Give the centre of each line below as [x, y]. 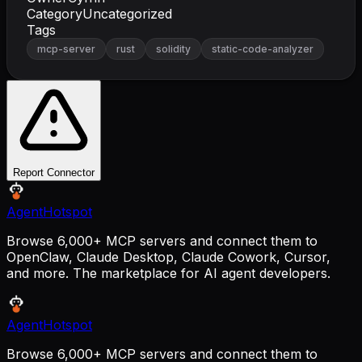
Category [55, 13]
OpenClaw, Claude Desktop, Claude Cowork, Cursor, [168, 257]
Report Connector [54, 172]
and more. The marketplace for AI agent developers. [168, 273]
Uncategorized [127, 13]
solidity [173, 48]
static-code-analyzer [263, 48]
